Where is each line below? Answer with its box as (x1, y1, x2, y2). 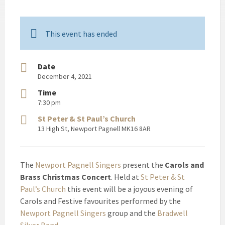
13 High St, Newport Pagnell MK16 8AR (38, 124, 151, 134)
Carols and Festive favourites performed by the (20, 196, 181, 206)
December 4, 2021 (38, 72, 92, 81)
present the (121, 160, 165, 170)
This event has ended (45, 29, 117, 39)
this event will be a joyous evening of (66, 184, 193, 194)
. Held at (111, 172, 141, 182)
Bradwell (157, 208, 188, 218)
